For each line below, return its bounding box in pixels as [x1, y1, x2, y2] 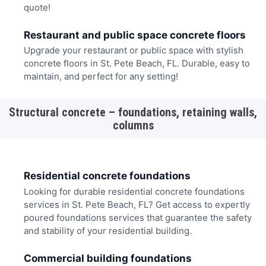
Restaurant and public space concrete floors [23, 29, 246, 42]
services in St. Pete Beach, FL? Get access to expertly [23, 198, 250, 210]
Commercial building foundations [23, 252, 192, 265]
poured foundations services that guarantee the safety [23, 211, 252, 223]
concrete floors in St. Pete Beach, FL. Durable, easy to [23, 58, 250, 69]
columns [112, 118, 154, 132]
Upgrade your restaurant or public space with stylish [23, 45, 243, 56]
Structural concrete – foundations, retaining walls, [9, 104, 257, 119]
